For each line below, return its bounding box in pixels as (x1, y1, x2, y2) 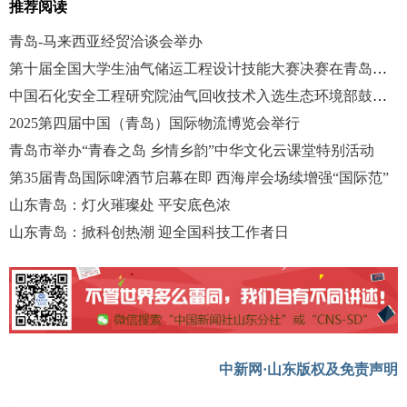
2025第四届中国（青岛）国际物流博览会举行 (9, 115, 300, 132)
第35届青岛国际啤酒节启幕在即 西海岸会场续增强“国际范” (9, 170, 389, 186)
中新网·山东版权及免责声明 (219, 361, 398, 377)
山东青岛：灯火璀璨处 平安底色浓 (9, 197, 231, 213)
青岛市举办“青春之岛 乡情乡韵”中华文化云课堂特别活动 (9, 143, 374, 159)
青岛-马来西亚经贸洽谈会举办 (9, 34, 203, 50)
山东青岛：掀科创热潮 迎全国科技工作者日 (9, 224, 289, 241)
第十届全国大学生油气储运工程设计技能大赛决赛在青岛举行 (372, 61, 387, 77)
